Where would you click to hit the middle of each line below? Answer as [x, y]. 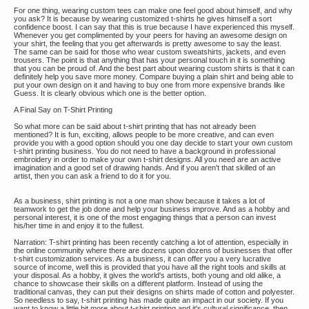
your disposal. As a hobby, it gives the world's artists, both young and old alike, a [147, 275]
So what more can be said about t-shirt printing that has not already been [135, 126]
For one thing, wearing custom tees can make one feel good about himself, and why [153, 10]
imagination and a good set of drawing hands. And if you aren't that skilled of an [144, 168]
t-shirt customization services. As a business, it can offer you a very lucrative [142, 259]
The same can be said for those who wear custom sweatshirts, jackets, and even [150, 52]
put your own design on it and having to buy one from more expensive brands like [149, 85]
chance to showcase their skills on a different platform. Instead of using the [138, 283]
